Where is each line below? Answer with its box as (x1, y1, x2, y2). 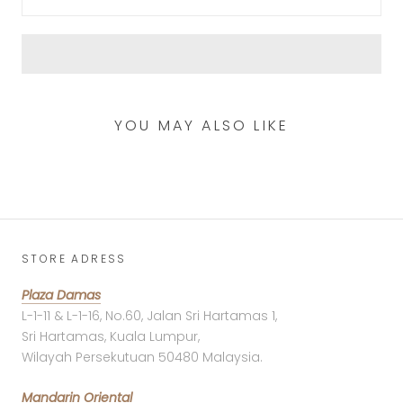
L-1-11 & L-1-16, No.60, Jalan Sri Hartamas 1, (22, 306, 277, 325)
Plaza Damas (22, 285, 101, 304)
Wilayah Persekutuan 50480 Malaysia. (22, 347, 263, 366)
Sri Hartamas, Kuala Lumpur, (22, 327, 200, 345)
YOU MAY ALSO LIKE (113, 114, 290, 136)
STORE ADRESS (22, 250, 127, 266)
